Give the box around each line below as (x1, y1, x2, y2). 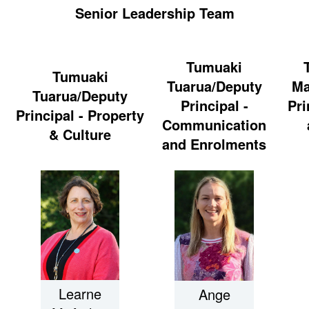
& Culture (49, 123, 111, 144)
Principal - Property (16, 104, 144, 125)
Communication (162, 114, 266, 134)
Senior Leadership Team (74, 3, 235, 23)
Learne (59, 283, 101, 304)
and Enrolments (162, 133, 266, 154)
